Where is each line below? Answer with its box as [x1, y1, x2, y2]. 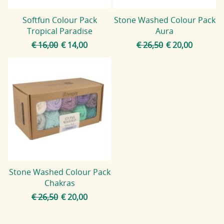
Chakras [44, 177, 75, 188]
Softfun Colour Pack [22, 14, 97, 25]
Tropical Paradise [26, 25, 92, 36]
